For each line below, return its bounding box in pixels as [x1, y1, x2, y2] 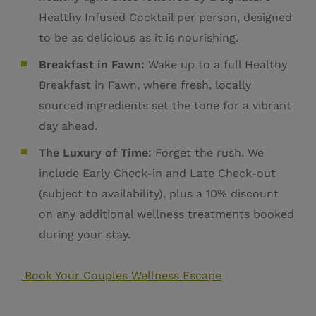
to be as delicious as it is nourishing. [39, 31, 238, 45]
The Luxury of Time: [39, 146, 155, 160]
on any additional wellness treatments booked [39, 207, 294, 221]
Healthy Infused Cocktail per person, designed [39, 11, 292, 25]
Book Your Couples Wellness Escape [21, 269, 221, 283]
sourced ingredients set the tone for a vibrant [39, 99, 291, 113]
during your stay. [39, 228, 130, 242]
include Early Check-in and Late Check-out [39, 166, 276, 181]
